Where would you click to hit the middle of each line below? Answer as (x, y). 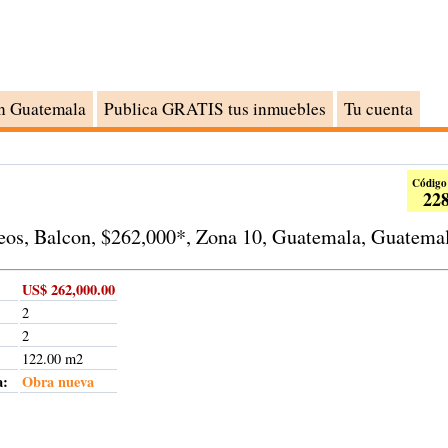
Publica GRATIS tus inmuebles (215, 108)
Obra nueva (58, 381)
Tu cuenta (378, 108)
